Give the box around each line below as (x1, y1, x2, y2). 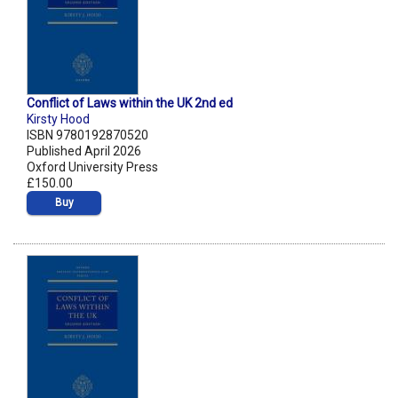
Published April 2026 (27, 144, 141, 159)
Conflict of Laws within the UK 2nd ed (27, 96, 233, 111)
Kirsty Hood (27, 112, 90, 127)
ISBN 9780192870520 (27, 128, 148, 143)
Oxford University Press (27, 160, 158, 175)
